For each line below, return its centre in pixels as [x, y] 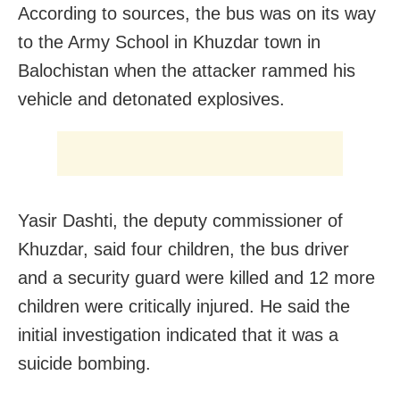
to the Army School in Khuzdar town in [169, 42]
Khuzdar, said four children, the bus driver [183, 249]
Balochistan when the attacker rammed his [187, 70]
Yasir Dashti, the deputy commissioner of [180, 220]
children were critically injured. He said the [184, 306]
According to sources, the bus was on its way [197, 13]
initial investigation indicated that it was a [178, 334]
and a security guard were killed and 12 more [196, 277]
